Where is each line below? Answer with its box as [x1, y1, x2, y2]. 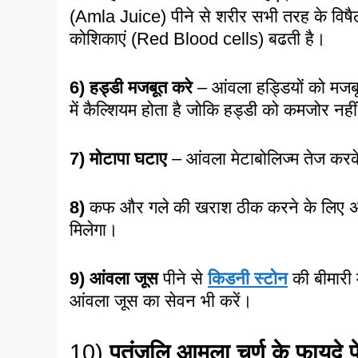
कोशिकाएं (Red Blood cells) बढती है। [70, 28, 331, 49]
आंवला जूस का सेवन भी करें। [70, 290, 257, 311]
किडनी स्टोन [208, 268, 288, 288]
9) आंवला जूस [70, 268, 158, 288]
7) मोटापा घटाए [70, 148, 167, 169]
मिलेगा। [70, 219, 123, 240]
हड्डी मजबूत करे [89, 77, 193, 97]
